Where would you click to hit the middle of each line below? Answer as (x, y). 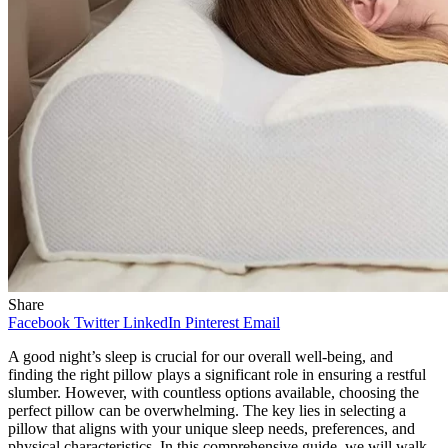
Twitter (96, 322)
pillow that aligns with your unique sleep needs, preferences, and (211, 428)
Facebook (39, 322)
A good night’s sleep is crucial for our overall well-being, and (200, 356)
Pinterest (212, 322)
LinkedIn (152, 322)
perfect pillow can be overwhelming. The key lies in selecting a (207, 410)
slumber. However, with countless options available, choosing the (213, 392)
